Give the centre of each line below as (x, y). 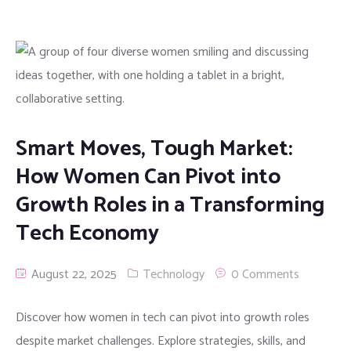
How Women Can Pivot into (148, 177)
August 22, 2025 (72, 274)
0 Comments (265, 274)
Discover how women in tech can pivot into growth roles (163, 317)
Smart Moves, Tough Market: (154, 148)
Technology (174, 274)
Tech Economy (87, 233)
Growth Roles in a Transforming (170, 205)
